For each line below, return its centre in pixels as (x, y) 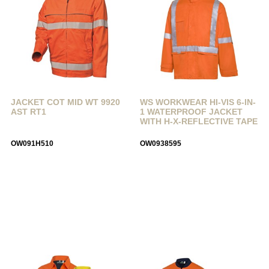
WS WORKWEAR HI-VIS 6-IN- (198, 102)
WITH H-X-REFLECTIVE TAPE (199, 122)
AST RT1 (29, 112)
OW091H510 (32, 144)
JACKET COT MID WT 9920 (66, 102)
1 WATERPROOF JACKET (192, 112)
